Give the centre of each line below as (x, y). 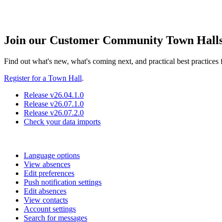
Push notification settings (63, 182)
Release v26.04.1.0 (54, 95)
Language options (52, 155)
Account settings (50, 209)
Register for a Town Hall (43, 78)
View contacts (46, 200)
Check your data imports (62, 121)
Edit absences (45, 191)
